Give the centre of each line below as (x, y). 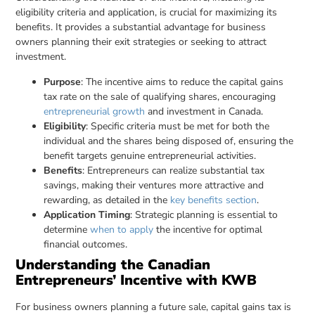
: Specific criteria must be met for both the (178, 126)
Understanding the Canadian (113, 264)
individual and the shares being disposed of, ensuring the (169, 141)
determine (67, 229)
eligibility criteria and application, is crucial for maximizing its (147, 13)
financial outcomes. (86, 244)
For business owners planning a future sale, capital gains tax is (154, 307)
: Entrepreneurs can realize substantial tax (174, 170)
